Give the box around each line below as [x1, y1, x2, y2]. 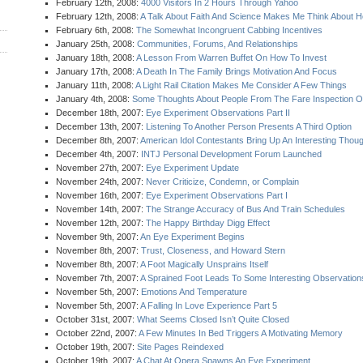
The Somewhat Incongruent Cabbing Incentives [136, 25, 322, 35]
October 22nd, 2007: [56, 328, 139, 338]
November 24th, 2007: [56, 177, 146, 186]
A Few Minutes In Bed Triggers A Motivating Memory [139, 328, 343, 338]
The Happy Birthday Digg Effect [146, 218, 270, 228]
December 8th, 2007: [56, 135, 140, 145]
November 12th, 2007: [56, 218, 146, 228]
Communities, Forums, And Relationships [137, 39, 298, 49]
